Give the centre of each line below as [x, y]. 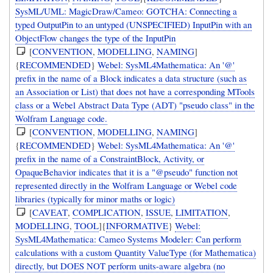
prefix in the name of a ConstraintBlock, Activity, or [110, 158]
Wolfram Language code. [62, 118]
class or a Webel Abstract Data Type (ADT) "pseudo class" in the [135, 105]
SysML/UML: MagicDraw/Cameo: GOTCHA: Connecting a [126, 11]
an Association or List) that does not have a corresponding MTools [135, 91]
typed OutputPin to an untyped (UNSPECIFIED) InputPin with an [134, 24]
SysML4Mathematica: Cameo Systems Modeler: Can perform [129, 239]
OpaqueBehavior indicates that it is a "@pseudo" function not [127, 172]
